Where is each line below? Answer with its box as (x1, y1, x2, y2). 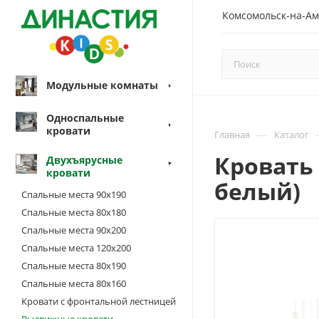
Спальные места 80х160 (21, 276, 126, 290)
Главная (214, 128, 250, 141)
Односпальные (46, 110, 124, 125)
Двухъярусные (46, 152, 122, 167)
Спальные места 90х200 (21, 223, 126, 236)
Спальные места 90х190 (21, 187, 126, 201)
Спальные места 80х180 (21, 205, 126, 219)
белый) (214, 176, 300, 206)
